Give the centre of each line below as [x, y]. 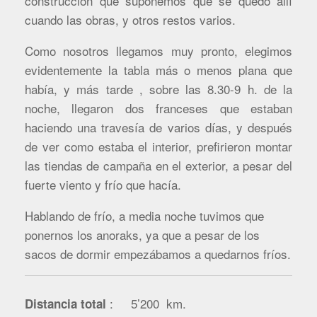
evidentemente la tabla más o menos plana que [158, 69]
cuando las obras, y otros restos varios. [130, 19]
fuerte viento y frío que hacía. [103, 184]
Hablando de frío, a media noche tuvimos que [144, 215]
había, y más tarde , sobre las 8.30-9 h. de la [158, 88]
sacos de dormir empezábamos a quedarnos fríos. [158, 253]
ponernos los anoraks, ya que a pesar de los [142, 234]
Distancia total [65, 304]
